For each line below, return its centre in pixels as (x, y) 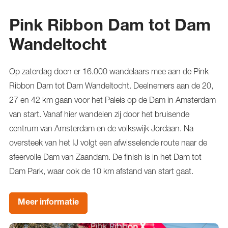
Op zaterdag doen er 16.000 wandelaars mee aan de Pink (109, 71)
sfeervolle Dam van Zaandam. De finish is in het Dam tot (105, 156)
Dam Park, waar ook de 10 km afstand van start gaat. (101, 171)
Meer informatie (48, 203)
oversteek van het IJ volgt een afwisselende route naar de (108, 142)
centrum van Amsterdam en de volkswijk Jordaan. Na (101, 128)
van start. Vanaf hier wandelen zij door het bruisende (99, 114)
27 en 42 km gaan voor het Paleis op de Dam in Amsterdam (112, 99)
